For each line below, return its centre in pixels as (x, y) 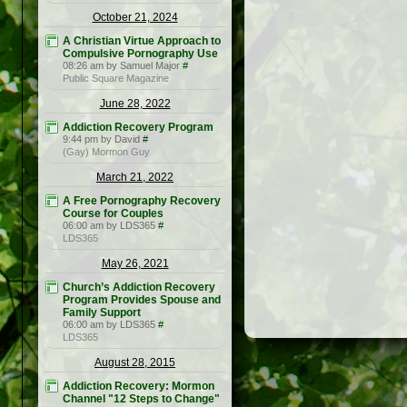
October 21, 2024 (135, 18)
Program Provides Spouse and (142, 300)
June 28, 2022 (135, 104)
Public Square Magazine (116, 79)
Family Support (102, 313)
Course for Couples (113, 214)
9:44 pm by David (101, 139)
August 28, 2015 (135, 363)
